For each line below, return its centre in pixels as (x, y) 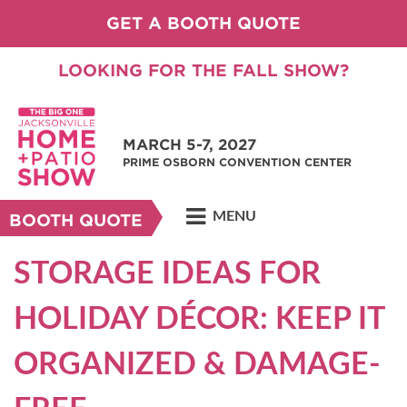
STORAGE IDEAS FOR (167, 274)
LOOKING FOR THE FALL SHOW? (203, 70)
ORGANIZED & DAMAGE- (197, 365)
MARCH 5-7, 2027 (189, 145)
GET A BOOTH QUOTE (203, 23)
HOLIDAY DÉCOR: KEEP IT (199, 320)
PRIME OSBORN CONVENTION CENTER (237, 162)
